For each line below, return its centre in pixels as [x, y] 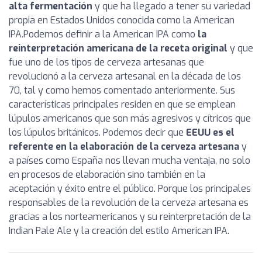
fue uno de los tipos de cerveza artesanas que [106, 62]
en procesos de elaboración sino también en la [107, 174]
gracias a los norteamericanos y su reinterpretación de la [130, 216]
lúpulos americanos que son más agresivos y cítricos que [130, 118]
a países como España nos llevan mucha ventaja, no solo [130, 160]
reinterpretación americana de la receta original [118, 48]
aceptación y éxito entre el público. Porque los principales [130, 188]
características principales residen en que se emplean [122, 104]
